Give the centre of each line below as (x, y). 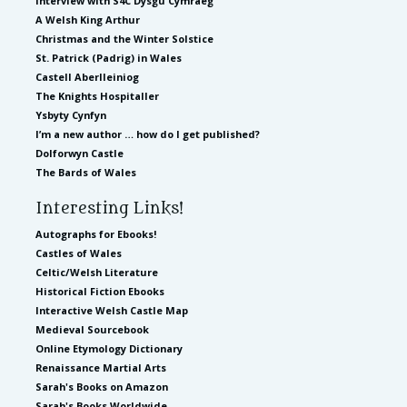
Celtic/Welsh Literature (97, 272)
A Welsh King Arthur (88, 19)
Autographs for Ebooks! (96, 233)
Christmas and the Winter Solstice (124, 38)
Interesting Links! (110, 208)
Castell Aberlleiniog (87, 76)
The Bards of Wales (86, 172)
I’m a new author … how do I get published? (148, 134)
